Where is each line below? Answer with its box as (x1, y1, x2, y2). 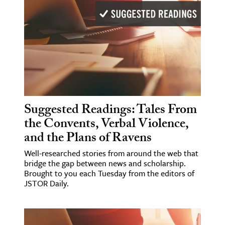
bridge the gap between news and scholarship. (24, 157, 186, 170)
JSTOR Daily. (24, 177, 69, 190)
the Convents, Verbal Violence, (24, 114, 188, 137)
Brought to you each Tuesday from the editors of (24, 167, 194, 180)
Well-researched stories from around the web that (24, 147, 198, 160)
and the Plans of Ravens (24, 128, 152, 151)
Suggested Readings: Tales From (24, 100, 197, 123)
